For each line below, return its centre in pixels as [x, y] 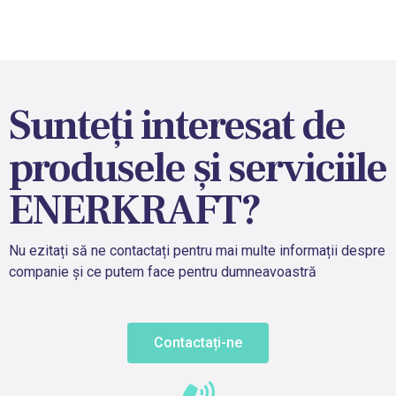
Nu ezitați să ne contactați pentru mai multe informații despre [197, 251]
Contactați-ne [198, 342]
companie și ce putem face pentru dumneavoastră [163, 272]
